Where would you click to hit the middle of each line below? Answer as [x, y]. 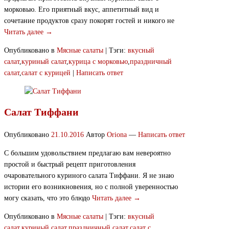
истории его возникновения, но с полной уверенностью [91, 187]
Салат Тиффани [41, 112]
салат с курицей [46, 73]
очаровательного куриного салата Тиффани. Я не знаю [89, 176]
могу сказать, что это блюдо [48, 198]
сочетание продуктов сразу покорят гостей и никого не [89, 21]
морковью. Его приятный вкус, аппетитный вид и [82, 10]
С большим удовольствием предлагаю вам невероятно [87, 153]
